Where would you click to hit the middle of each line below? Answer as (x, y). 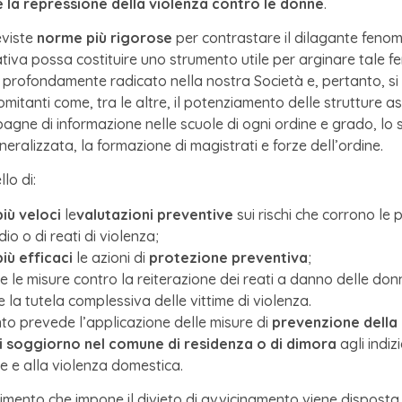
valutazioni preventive (155, 214)
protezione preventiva (228, 257)
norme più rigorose (105, 37)
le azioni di (113, 257)
